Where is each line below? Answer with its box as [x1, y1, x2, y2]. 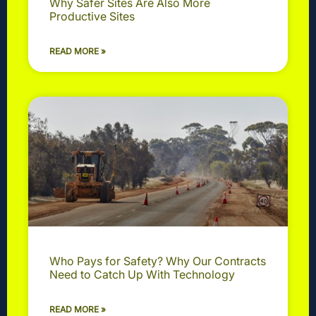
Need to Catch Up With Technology [49, 267, 235, 281]
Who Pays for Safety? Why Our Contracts [49, 253, 266, 268]
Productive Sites [49, 8, 135, 23]
